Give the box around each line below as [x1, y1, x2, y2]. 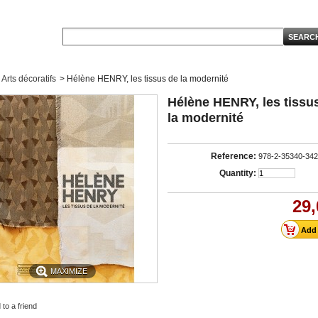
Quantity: [219, 168, 256, 178]
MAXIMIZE [50, 267, 88, 275]
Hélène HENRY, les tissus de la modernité [67, 74, 229, 84]
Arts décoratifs [1, 74, 56, 84]
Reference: [211, 151, 256, 161]
